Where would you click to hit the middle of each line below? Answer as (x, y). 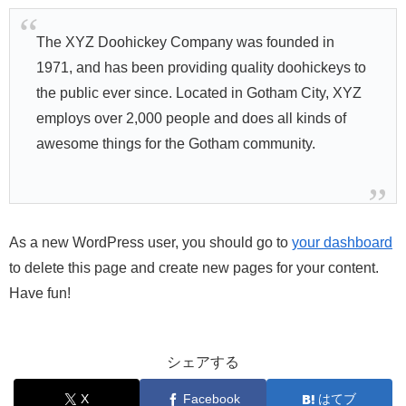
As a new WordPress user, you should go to (150, 242)
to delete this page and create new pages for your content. (194, 267)
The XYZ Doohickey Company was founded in (185, 42)
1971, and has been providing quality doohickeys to (201, 67)
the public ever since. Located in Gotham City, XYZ (198, 92)
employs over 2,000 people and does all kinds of (191, 118)
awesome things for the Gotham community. (175, 143)
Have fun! (40, 293)
